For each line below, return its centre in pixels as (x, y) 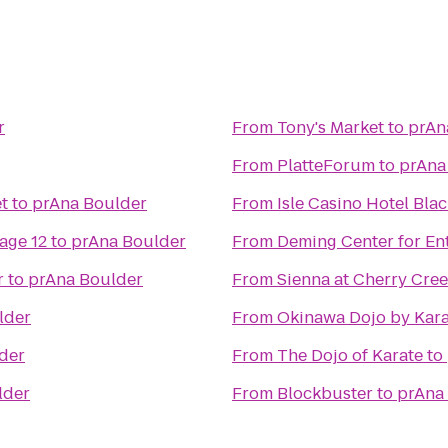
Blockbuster (325, 393)
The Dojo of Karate (350, 355)
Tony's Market (330, 127)
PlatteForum (326, 165)
